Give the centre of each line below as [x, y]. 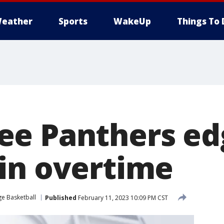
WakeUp [132, 21]
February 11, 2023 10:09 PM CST [122, 197]
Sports [73, 21]
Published [61, 197]
